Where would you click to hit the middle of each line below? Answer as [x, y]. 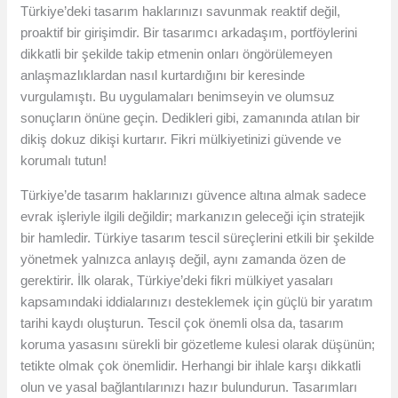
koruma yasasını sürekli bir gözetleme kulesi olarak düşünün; [198, 345]
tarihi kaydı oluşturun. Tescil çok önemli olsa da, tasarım [183, 323]
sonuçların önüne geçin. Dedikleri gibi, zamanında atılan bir [191, 118]
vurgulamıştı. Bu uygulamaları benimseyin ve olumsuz [178, 97]
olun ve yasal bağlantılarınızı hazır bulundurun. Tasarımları [189, 387]
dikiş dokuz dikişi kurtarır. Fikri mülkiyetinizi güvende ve [181, 139]
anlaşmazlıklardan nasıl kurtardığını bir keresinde [163, 76]
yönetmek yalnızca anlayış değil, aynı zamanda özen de [183, 259]
